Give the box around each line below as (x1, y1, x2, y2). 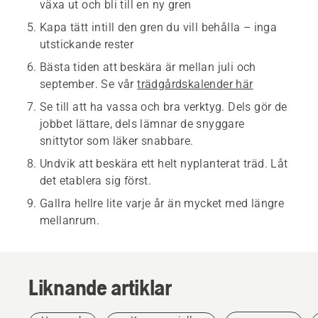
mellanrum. (40, 214, 100, 228)
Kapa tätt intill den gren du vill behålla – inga (40, 21, 278, 35)
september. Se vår (40, 77, 138, 92)
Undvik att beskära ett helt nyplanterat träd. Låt (40, 157, 288, 171)
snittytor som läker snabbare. (40, 134, 194, 148)
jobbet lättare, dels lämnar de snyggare (40, 117, 245, 131)
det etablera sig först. (40, 174, 152, 188)
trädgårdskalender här (137, 77, 253, 92)
